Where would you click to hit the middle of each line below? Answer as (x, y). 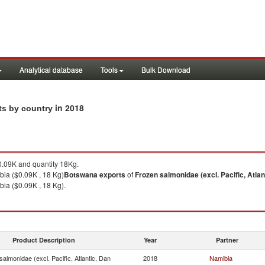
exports (112, 174)
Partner (227, 240)
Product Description (44, 240)
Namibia (221, 258)
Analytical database (51, 70)
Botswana (81, 174)
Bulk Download (166, 70)
